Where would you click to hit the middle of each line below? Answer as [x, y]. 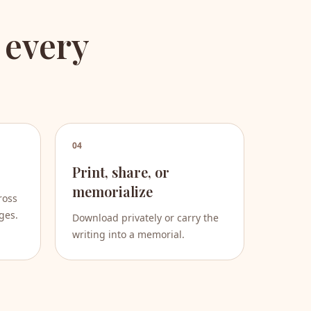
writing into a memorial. [128, 235]
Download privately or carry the [145, 218]
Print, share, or [121, 172]
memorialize [112, 192]
